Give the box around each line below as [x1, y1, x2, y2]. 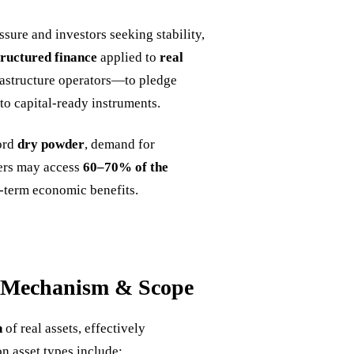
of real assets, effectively [2, 320, 145, 336]
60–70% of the [83, 160, 168, 175]
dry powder [17, 137, 85, 153]
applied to [97, 50, 160, 66]
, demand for [85, 137, 155, 153]
